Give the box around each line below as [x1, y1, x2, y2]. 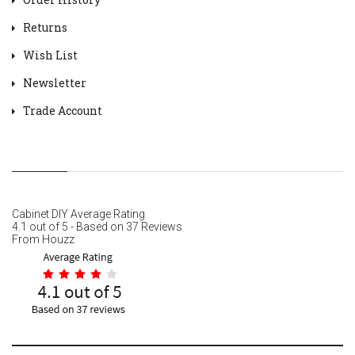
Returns [23, 19, 67, 35]
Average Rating [68, 207, 145, 220]
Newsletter [23, 74, 86, 90]
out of [27, 219, 62, 233]
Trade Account [23, 102, 102, 118]
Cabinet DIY [12, 207, 68, 220]
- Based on [68, 219, 126, 233]
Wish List [23, 47, 78, 63]
